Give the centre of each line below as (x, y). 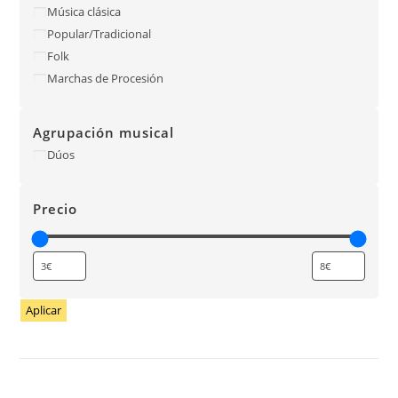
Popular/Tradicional (99, 33)
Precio (56, 208)
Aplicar (44, 310)
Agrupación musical (104, 132)
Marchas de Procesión (106, 78)
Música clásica (84, 11)
